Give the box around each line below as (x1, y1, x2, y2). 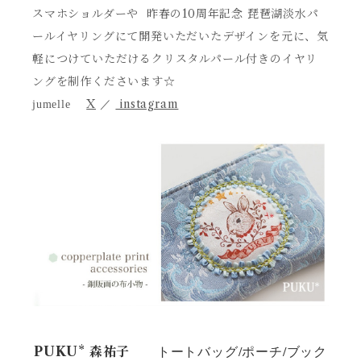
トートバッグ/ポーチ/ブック (130, 342, 327, 359)
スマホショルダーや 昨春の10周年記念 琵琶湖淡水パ (32, 6, 319, 21)
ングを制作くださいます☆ (32, 73, 176, 89)
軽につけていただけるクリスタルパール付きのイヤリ (32, 51, 318, 66)
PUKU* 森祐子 (33, 342, 131, 359)
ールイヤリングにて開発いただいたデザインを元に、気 (32, 28, 330, 44)
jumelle (32, 98, 87, 110)
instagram (115, 96, 179, 111)
